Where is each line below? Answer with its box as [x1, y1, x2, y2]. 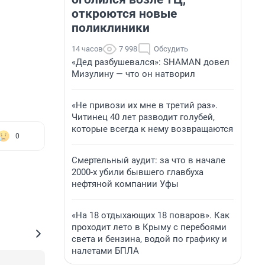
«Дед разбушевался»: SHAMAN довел [72, 57, 230, 67]
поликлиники [72, 21, 150, 35]
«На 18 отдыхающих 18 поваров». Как [72, 210, 230, 221]
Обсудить [154, 44, 188, 53]
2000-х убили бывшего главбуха [72, 167, 203, 177]
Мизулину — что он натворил [72, 69, 195, 79]
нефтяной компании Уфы [72, 179, 179, 189]
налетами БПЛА [72, 245, 139, 256]
